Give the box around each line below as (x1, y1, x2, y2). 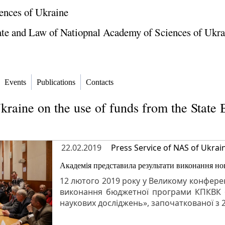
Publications (37, 78, 75, 87)
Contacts (86, 78, 114, 87)
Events (5, 78, 26, 87)
